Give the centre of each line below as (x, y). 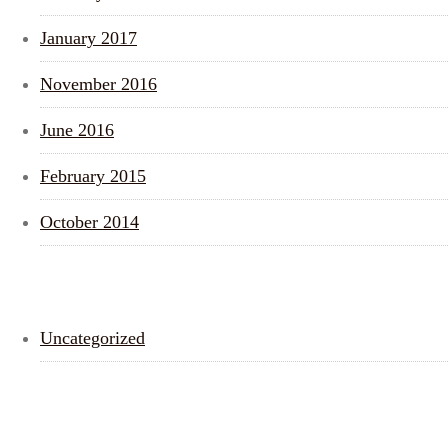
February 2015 (93, 176)
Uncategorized (92, 338)
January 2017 (88, 38)
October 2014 (89, 222)
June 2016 (77, 130)
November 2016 (98, 84)
